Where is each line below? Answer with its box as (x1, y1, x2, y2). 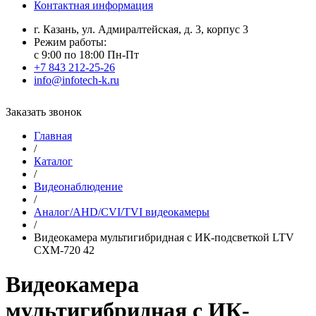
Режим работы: (34, 36, 107, 48)
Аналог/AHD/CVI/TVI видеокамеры (34, 206, 209, 218)
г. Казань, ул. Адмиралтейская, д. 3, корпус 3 (34, 23, 248, 35)
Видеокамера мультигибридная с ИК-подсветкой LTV (34, 231, 294, 243)
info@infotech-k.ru (34, 74, 119, 86)
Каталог (34, 155, 73, 167)
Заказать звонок (6, 106, 82, 118)
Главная (34, 130, 72, 142)
